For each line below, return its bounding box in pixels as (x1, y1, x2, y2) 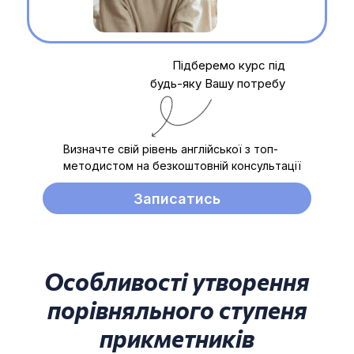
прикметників (100, 323, 254, 352)
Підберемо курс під (172, 58, 285, 73)
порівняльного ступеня (47, 295, 307, 324)
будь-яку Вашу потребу (150, 76, 285, 91)
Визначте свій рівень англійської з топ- (63, 142, 278, 156)
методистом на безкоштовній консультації (63, 159, 301, 172)
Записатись (134, 190, 220, 207)
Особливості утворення (44, 266, 310, 296)
